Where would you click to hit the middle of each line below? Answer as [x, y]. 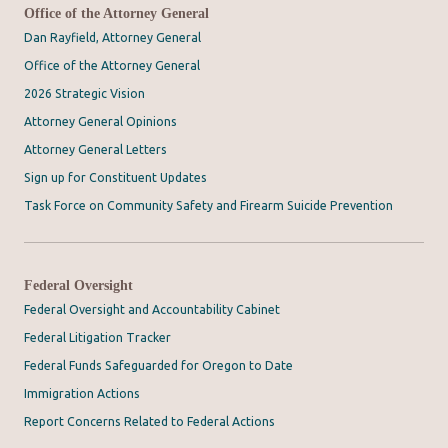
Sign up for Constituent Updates [115, 177]
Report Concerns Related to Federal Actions [149, 421]
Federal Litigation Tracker [97, 337]
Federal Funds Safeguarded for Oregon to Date [158, 365]
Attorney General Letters [95, 149]
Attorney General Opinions [100, 121]
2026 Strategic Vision [84, 93]
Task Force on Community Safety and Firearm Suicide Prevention [208, 205]
